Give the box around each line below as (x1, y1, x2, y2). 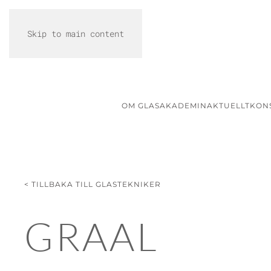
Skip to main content (27, 28, 124, 39)
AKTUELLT (207, 101, 250, 110)
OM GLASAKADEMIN (122, 101, 207, 110)
